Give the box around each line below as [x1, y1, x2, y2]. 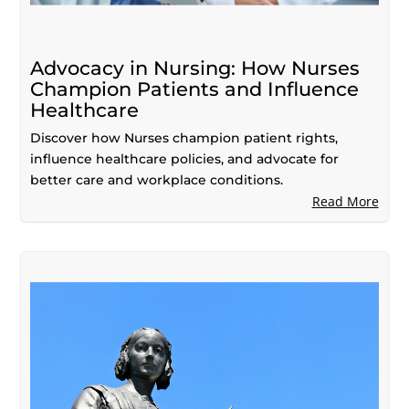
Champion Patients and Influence [30, 77, 360, 100]
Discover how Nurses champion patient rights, [30, 129, 339, 146]
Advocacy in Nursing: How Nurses [30, 56, 361, 79]
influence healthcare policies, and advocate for [30, 150, 340, 167]
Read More [311, 192, 379, 210]
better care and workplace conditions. [30, 171, 284, 188]
